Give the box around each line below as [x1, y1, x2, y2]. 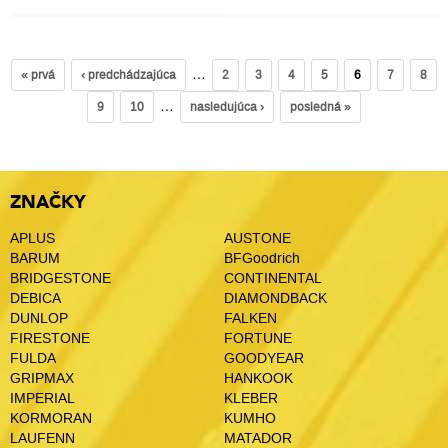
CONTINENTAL [224, 269, 322, 288]
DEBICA [10, 289, 61, 308]
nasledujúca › [190, 99, 264, 115]
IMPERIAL [10, 389, 79, 408]
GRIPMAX [10, 369, 74, 388]
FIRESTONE [10, 329, 90, 348]
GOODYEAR [224, 349, 304, 368]
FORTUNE [224, 329, 292, 348]
